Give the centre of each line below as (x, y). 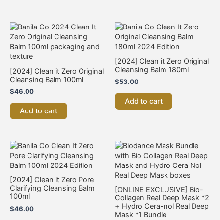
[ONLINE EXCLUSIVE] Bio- (159, 190)
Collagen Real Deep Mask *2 (162, 198)
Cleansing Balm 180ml (152, 69)
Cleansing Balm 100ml (47, 79)
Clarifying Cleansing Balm (52, 188)
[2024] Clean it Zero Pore (52, 180)
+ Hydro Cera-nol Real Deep (162, 206)
